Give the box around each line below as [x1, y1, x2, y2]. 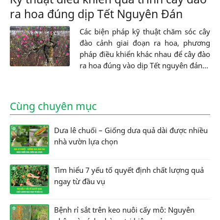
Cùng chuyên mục [10, 99, 97, 113]
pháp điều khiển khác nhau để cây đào [80, 49, 210, 59]
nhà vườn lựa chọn [54, 137, 118, 147]
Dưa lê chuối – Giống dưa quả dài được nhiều [54, 125, 208, 136]
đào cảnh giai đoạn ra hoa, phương [80, 38, 210, 48]
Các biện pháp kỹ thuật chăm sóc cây [80, 27, 210, 37]
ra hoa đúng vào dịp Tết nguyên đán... [80, 60, 209, 71]
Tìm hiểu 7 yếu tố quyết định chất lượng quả [54, 165, 204, 175]
